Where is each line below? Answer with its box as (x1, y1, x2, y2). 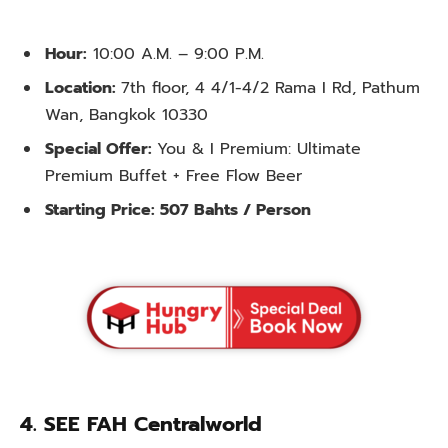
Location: (45, 76, 121, 101)
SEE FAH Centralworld (44, 409, 262, 441)
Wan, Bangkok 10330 (45, 103, 220, 128)
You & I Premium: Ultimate (157, 137, 361, 162)
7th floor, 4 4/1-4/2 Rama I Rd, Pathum (121, 76, 420, 101)
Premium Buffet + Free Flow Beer (45, 164, 302, 189)
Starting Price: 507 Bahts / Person (45, 198, 316, 223)
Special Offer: (45, 137, 157, 162)
